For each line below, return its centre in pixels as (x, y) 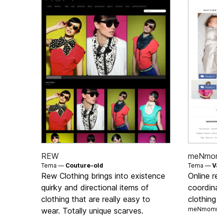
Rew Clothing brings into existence (103, 176)
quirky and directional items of (95, 187)
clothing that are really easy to (96, 199)
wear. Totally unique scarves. (93, 210)
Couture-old (85, 165)
